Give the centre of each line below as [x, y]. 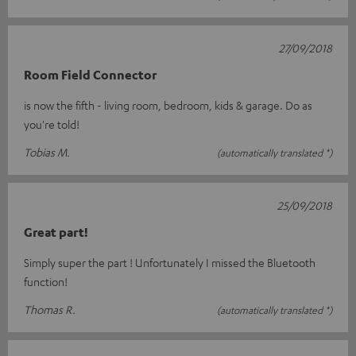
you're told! [52, 124]
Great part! [56, 232]
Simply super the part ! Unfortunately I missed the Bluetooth [170, 262]
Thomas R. [50, 309]
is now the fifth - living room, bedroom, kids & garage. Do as [168, 104]
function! [46, 281]
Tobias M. [47, 151]
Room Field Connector [90, 74]
